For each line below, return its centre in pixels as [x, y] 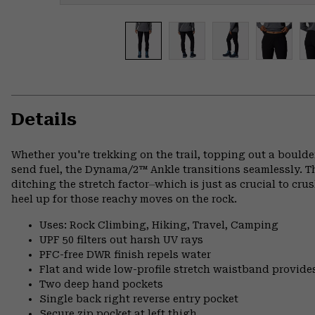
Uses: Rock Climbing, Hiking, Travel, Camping [159, 225]
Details [44, 120]
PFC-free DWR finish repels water [125, 255]
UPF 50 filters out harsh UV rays [121, 240]
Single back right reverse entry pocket [139, 299]
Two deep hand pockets [101, 284]
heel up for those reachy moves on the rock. [124, 199]
